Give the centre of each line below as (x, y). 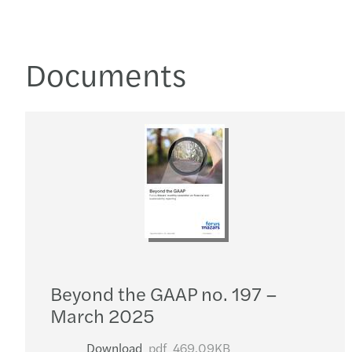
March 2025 (103, 315)
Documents (106, 73)
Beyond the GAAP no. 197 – (164, 293)
